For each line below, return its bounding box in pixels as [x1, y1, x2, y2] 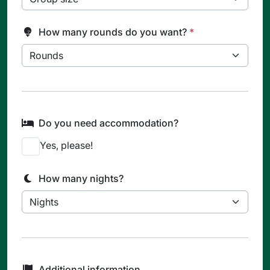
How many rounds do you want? [39, 25, 189, 38]
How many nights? [39, 172, 124, 184]
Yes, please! [40, 139, 93, 151]
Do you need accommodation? [39, 116, 178, 129]
